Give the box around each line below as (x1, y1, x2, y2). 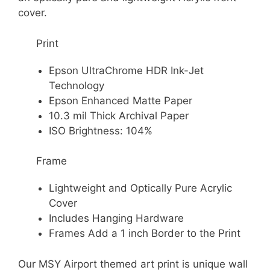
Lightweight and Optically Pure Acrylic (49, 182, 232, 194)
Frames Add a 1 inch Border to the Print (49, 227, 240, 239)
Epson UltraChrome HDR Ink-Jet (49, 64, 204, 77)
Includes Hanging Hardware (49, 212, 184, 224)
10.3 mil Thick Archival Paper (49, 109, 189, 122)
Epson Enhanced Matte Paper (49, 94, 192, 107)
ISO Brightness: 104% (49, 124, 152, 137)
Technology (49, 79, 104, 92)
